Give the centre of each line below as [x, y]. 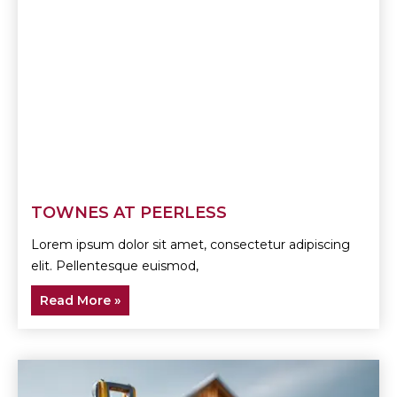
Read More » [80, 300]
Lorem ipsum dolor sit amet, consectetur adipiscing [191, 244]
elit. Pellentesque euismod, [115, 265]
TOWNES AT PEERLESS [129, 212]
